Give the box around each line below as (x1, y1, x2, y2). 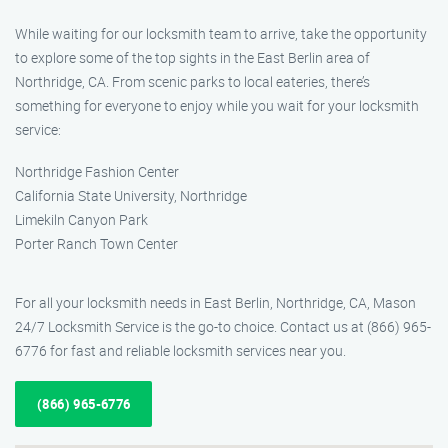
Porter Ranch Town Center (15, 234, 178, 253)
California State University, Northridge (15, 186, 247, 205)
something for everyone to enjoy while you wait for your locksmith (15, 96, 419, 115)
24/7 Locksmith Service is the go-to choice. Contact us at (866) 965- (15, 317, 431, 336)
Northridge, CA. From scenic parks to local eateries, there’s (15, 72, 370, 91)
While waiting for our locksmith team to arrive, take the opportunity (15, 24, 427, 43)
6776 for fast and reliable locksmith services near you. (15, 341, 346, 360)
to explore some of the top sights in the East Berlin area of (15, 48, 370, 67)
